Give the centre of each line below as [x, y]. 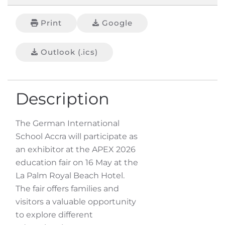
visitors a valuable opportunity [76, 202]
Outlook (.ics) [69, 52]
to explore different [54, 215]
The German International [68, 123]
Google [117, 23]
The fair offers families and [67, 189]
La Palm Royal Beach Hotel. [70, 176]
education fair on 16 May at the [77, 162]
